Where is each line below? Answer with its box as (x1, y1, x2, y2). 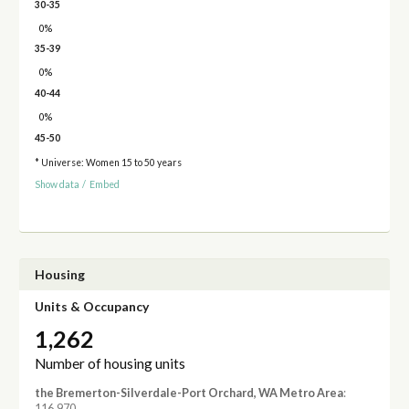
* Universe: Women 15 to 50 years (34, 156, 182, 168)
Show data (34, 179, 79, 191)
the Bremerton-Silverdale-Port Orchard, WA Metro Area (34, 386, 343, 401)
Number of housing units (34, 355, 185, 372)
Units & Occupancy (34, 298, 149, 314)
